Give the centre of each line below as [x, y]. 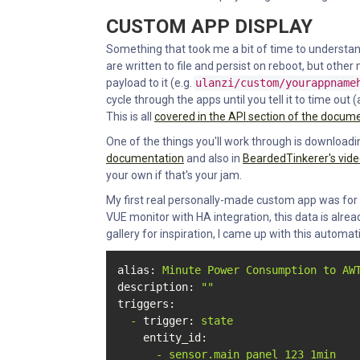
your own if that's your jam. [174, 176]
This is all [130, 117]
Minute [182, 270]
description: [156, 287]
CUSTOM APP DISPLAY [209, 27]
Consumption [281, 270]
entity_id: [175, 338]
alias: [137, 270]
